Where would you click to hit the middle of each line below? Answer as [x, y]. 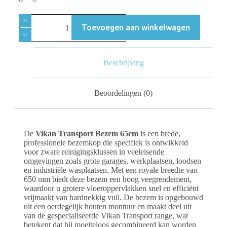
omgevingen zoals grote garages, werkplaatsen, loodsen [112, 161]
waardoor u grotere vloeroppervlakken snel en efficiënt [111, 188]
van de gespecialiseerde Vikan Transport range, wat [106, 215]
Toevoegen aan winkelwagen [136, 27]
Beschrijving [123, 62]
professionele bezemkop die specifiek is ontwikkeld [106, 142]
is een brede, [159, 133]
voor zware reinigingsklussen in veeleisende [94, 152]
